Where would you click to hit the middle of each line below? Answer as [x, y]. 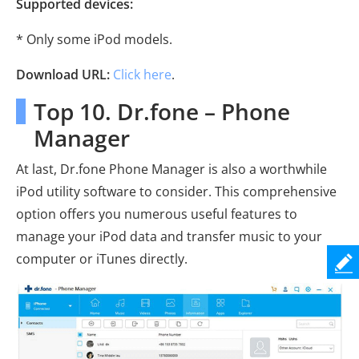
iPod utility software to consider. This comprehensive [176, 191]
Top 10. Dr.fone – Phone [162, 111]
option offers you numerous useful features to [157, 214]
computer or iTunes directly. [102, 258]
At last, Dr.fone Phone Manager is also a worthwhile [171, 169]
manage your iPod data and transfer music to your [169, 236]
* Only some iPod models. [94, 39]
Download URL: [63, 74]
